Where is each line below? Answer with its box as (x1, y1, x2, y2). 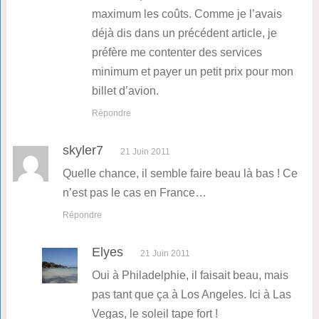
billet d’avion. (91, 85, 159, 98)
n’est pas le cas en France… (62, 187, 206, 199)
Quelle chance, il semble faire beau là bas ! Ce (62, 167, 298, 180)
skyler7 (62, 143, 103, 158)
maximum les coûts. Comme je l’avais (91, 8, 282, 21)
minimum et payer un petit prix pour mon (91, 66, 293, 78)
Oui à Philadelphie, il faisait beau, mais (91, 269, 288, 282)
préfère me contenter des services (91, 46, 262, 59)
